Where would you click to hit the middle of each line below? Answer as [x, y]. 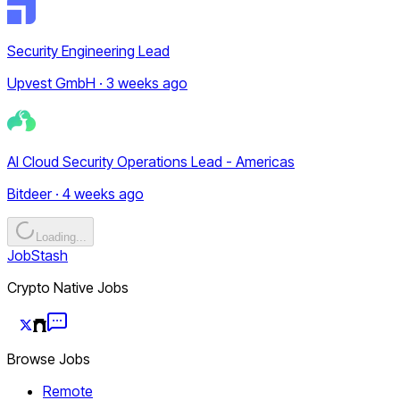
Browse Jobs [49, 358]
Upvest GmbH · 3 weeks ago [97, 83]
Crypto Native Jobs [68, 287]
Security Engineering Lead [88, 50]
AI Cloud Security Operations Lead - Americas [151, 161]
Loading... [61, 237]
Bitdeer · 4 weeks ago [75, 193]
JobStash [37, 255]
